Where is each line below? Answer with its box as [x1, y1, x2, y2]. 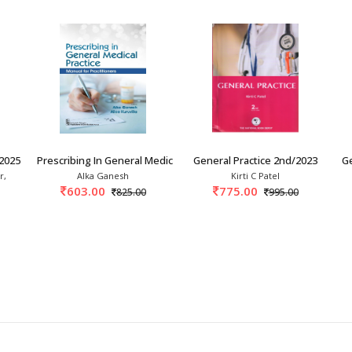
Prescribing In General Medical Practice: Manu [37, 152, 252, 167]
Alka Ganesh [77, 169, 129, 181]
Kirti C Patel [231, 169, 280, 181]
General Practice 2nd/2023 [193, 152, 317, 167]
